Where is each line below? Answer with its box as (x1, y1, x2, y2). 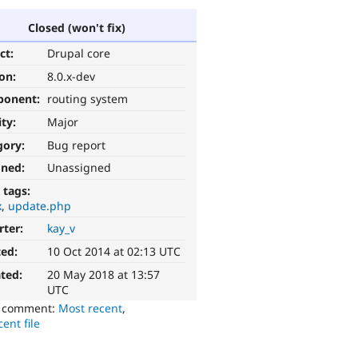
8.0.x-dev (47, 68, 96, 84)
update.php (8, 197, 72, 213)
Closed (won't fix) (28, 19, 125, 35)
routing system (47, 91, 129, 107)
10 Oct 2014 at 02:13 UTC (47, 244, 181, 260)
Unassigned (47, 160, 112, 176)
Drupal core (47, 46, 111, 62)
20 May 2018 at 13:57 (47, 266, 161, 282)
